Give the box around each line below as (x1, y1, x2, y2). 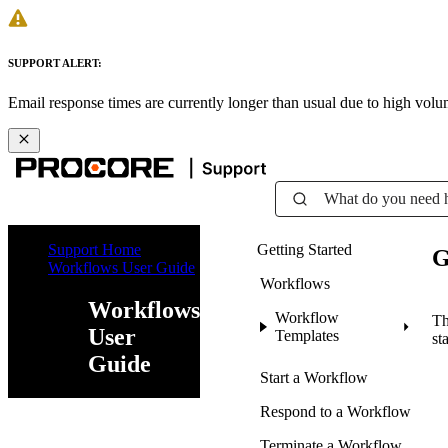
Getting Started (257, 240, 352, 258)
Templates (274, 326, 339, 344)
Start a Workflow (260, 368, 368, 386)
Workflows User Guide (48, 258, 195, 276)
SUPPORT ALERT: (8, 56, 102, 69)
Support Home (48, 240, 141, 258)
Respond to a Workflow (260, 402, 411, 420)
